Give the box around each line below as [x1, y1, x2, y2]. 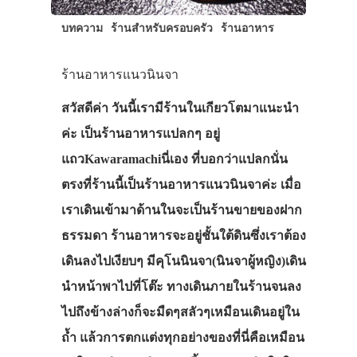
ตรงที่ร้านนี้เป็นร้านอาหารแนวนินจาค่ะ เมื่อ [61, 177, 301, 191]
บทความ [61, 21, 103, 34]
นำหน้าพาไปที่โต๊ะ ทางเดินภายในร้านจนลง [61, 279, 301, 293]
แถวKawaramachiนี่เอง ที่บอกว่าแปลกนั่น [61, 151, 288, 166]
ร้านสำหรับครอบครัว [110, 21, 213, 34]
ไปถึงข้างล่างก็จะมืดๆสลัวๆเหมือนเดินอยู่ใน [61, 304, 300, 319]
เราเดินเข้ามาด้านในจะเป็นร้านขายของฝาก [61, 202, 302, 217]
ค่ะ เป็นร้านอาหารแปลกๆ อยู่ [61, 126, 220, 140]
